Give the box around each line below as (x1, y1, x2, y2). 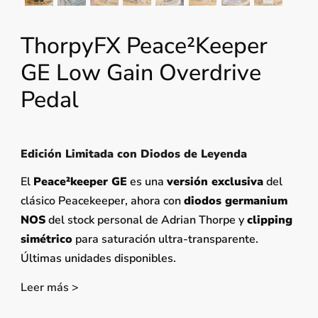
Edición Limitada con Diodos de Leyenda (20, 146, 247, 163)
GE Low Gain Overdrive (20, 57, 261, 89)
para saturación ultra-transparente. (72, 231, 258, 248)
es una (126, 174, 167, 190)
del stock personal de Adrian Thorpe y (45, 212, 247, 229)
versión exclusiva (166, 174, 263, 190)
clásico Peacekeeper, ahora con (20, 193, 184, 209)
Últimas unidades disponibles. (20, 251, 176, 267)
